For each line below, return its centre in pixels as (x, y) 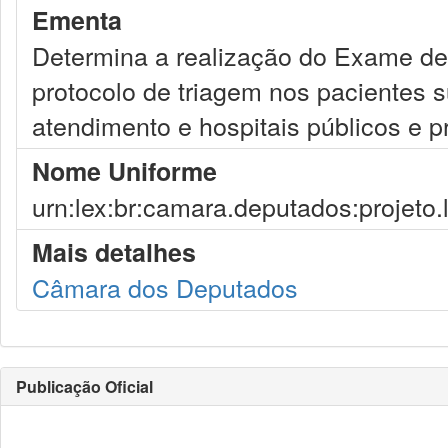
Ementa (77, 20)
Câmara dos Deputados (165, 287)
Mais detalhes (114, 252)
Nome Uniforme (124, 171)
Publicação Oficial (84, 386)
